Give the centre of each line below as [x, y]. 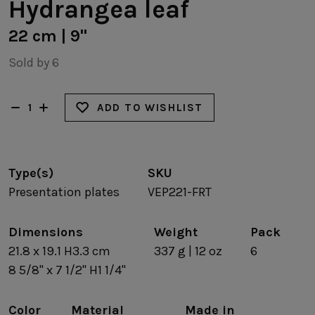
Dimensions [46, 232]
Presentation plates [64, 192]
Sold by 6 [34, 62]
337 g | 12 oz [188, 251]
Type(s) [31, 173]
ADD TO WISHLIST [150, 107]
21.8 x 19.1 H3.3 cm [59, 251]
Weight [176, 232]
